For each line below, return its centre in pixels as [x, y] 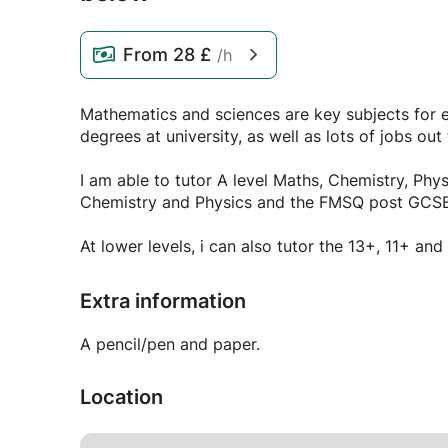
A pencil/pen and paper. [170, 344]
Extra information [163, 301]
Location [121, 397]
